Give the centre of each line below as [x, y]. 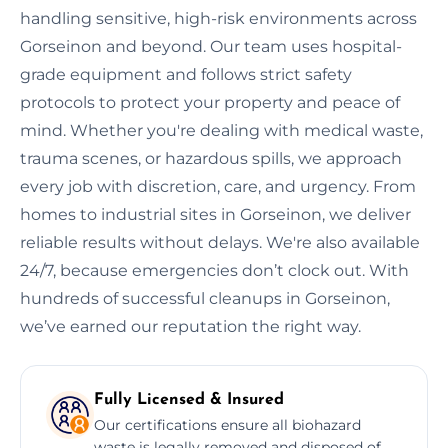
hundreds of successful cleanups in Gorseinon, [205, 298]
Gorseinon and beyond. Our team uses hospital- [211, 46]
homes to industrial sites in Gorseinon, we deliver [215, 214]
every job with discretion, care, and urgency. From [218, 186]
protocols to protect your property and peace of [210, 102]
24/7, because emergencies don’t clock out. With [214, 270]
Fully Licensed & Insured [189, 399]
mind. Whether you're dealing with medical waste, [221, 130]
